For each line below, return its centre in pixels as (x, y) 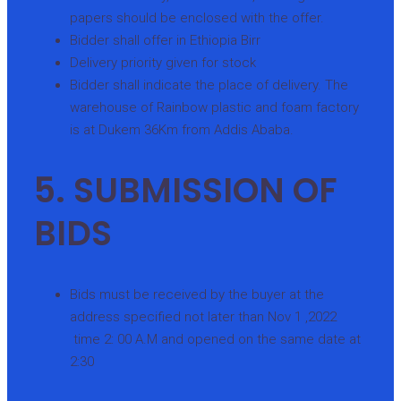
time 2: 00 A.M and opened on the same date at (215, 339)
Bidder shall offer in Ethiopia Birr (165, 40)
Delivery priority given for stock (163, 62)
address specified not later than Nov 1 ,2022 (203, 316)
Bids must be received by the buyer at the (197, 294)
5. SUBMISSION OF (186, 191)
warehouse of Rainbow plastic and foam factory (214, 107)
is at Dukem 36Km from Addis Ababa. (182, 129)
